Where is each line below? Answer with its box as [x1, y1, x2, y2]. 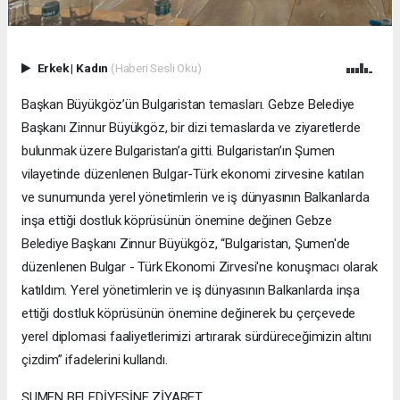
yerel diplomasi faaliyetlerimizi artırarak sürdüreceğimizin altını [21, 328, 371, 345]
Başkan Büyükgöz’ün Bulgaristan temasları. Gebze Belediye [21, 96, 355, 112]
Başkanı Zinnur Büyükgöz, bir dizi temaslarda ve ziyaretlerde [21, 119, 361, 136]
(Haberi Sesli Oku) [110, 60, 202, 75]
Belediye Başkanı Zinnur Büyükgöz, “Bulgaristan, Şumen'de [21, 235, 351, 252]
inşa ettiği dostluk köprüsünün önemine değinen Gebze [21, 212, 333, 229]
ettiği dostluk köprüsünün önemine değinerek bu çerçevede [21, 304, 356, 321]
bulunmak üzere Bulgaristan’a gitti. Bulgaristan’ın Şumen [21, 142, 336, 159]
